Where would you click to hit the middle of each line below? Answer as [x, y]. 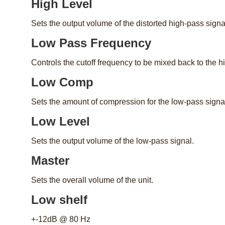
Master [50, 161]
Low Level [61, 122]
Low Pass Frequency [91, 43]
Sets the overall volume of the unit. [92, 180]
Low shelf [59, 200]
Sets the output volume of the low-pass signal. [113, 141]
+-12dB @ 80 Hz [61, 219]
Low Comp [62, 82]
